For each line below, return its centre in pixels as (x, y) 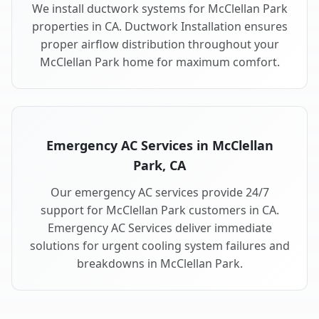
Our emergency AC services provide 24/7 (159, 193)
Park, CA (159, 166)
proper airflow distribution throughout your (159, 45)
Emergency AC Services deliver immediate (159, 228)
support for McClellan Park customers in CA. (159, 210)
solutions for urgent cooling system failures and (159, 246)
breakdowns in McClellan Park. (159, 264)
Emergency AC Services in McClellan (159, 146)
